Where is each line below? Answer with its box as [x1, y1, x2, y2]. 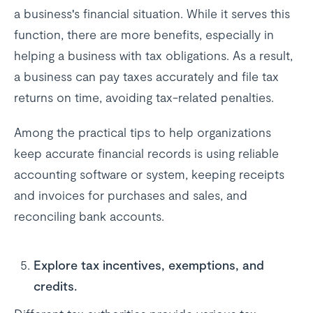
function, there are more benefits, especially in [14, 27, 274, 42]
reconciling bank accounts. [14, 208, 164, 224]
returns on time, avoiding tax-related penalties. [14, 89, 274, 105]
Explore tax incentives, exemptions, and [33, 257, 264, 272]
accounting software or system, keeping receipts [14, 166, 284, 182]
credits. [33, 278, 77, 293]
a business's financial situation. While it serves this [14, 6, 290, 21]
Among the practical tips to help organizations [14, 124, 271, 140]
